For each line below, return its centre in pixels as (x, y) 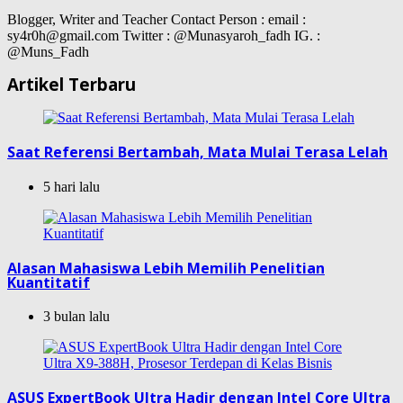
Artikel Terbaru (72, 85)
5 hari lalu (72, 186)
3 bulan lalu (76, 317)
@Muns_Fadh (48, 51)
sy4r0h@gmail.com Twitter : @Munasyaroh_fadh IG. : (164, 35)
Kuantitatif (49, 282)
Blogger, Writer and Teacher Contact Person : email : (157, 19)
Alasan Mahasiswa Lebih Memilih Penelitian (166, 268)
